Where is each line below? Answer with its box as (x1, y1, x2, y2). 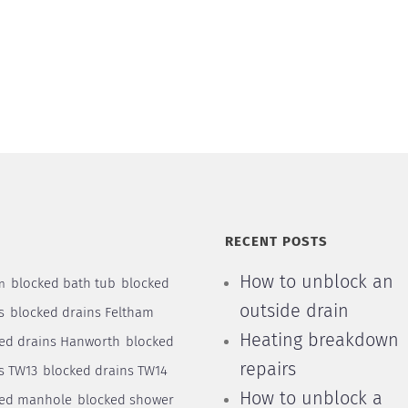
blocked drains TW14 (42, 364, 168, 378)
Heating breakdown (239, 331, 399, 350)
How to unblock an (239, 273, 393, 291)
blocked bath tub (10, 277, 116, 291)
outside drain (239, 302, 349, 321)
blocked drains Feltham (9, 306, 154, 320)
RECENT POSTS (224, 235, 328, 249)
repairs (239, 361, 296, 379)
